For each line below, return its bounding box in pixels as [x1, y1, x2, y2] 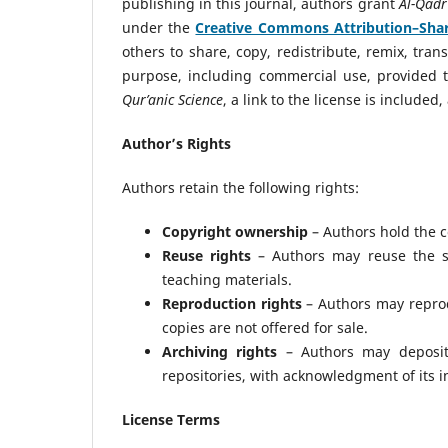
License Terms [122, 409, 220, 429]
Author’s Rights [122, 133, 231, 153]
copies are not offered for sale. [162, 317, 368, 337]
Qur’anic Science [122, 89, 223, 109]
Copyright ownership [162, 221, 308, 241]
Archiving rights [162, 341, 278, 361]
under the [122, 17, 196, 37]
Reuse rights [162, 245, 252, 265]
